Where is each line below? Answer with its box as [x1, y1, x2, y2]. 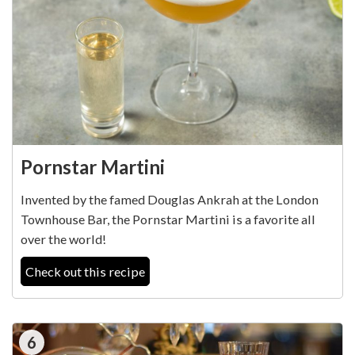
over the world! [21, 231, 106, 247]
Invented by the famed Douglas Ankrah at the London [21, 192, 319, 208]
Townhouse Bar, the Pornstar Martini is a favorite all [21, 212, 315, 227]
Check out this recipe [25, 264, 145, 280]
